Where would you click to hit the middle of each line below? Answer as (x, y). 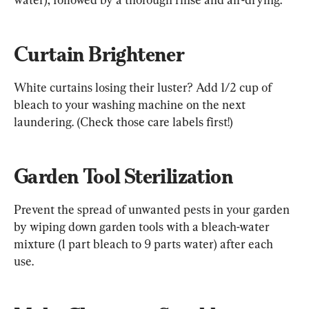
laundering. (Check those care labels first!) (123, 122)
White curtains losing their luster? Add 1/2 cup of (144, 88)
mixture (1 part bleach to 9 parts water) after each (145, 244)
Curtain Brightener (99, 54)
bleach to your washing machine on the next (131, 105)
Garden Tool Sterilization (123, 177)
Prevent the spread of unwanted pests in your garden (153, 210)
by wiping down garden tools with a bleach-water (143, 227)
